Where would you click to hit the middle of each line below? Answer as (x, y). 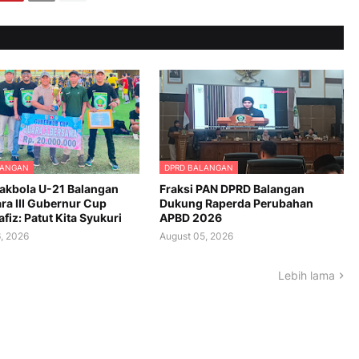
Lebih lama (307, 276)
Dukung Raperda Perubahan (236, 204)
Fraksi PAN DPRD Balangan (232, 189)
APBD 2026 (191, 218)
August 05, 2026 (196, 236)
